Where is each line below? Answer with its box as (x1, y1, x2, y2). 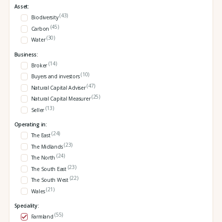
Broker (31, 62, 49, 69)
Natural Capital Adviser (31, 84, 87, 92)
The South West (31, 176, 70, 184)
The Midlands (31, 143, 64, 150)
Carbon (31, 25, 51, 33)
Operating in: (14, 121, 47, 128)
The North (31, 154, 56, 162)
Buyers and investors (31, 73, 81, 80)
